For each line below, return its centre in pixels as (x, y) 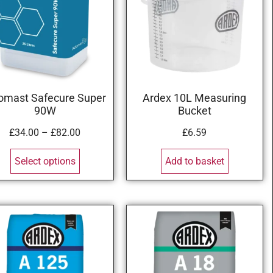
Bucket (194, 111)
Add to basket (194, 161)
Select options (45, 161)
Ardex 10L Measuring (195, 98)
